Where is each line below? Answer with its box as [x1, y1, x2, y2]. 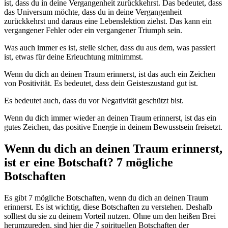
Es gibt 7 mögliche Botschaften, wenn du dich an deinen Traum [4, 193, 208, 202]
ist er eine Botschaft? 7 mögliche [4, 155, 173, 169]
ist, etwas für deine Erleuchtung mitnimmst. [4, 52, 143, 61]
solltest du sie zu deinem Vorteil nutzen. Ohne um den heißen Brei [4, 211, 216, 220]
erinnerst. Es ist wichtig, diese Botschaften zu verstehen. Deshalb [4, 202, 212, 211]
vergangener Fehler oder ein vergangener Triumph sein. [4, 25, 182, 35]
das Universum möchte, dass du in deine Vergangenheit [4, 7, 182, 16]
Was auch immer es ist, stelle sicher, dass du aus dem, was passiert [4, 43, 215, 52]
